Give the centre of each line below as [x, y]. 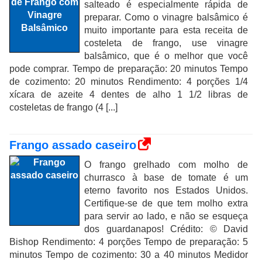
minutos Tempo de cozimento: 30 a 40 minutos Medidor [129, 255]
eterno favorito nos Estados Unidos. [166, 190]
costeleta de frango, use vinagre [166, 43]
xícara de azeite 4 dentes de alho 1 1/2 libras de [129, 94]
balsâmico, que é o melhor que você [166, 56]
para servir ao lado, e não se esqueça [166, 216]
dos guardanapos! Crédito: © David [166, 229]
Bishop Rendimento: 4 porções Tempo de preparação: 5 [129, 242]
